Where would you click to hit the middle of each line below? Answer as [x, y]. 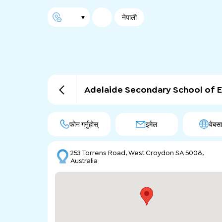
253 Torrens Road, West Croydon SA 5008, [137, 153]
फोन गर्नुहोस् [83, 124]
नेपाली [129, 17]
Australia [84, 161]
